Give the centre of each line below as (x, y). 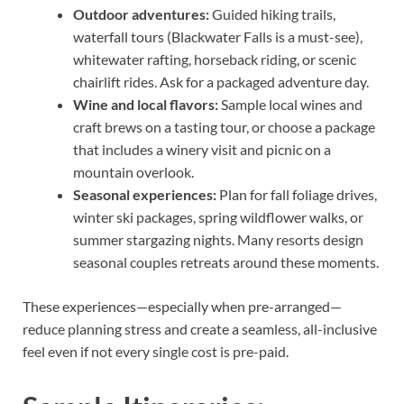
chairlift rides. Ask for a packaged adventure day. (221, 82)
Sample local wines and (290, 105)
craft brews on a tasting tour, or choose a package (224, 127)
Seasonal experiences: (145, 195)
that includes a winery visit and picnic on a (202, 150)
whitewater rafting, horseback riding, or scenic (215, 60)
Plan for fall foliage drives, (297, 195)
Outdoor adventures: (141, 14)
